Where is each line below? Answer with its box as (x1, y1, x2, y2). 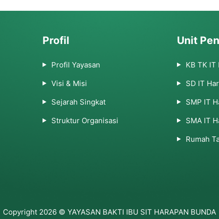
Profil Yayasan (51, 60, 100, 69)
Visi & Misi (51, 79, 87, 88)
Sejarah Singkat (51, 97, 106, 107)
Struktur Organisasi (51, 116, 118, 125)
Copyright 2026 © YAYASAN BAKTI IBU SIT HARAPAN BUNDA (3, 207, 216, 217)
